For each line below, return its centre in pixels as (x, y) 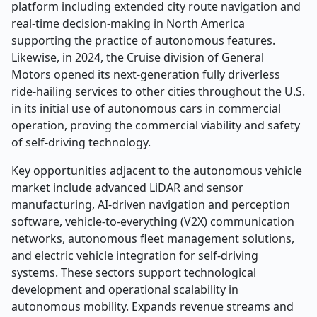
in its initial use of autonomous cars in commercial (146, 108)
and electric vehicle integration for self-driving (135, 255)
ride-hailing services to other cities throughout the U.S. (158, 91)
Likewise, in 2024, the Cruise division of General (138, 57)
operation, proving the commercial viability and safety (156, 125)
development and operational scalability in (125, 289)
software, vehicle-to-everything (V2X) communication (153, 221)
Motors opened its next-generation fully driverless (146, 74)
